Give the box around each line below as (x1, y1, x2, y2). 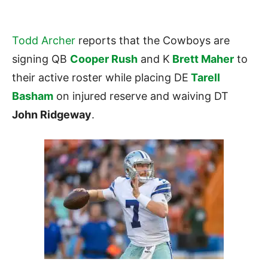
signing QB (12, 52, 70, 65)
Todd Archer (12, 33, 75, 47)
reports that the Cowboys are (75, 33, 230, 47)
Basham (12, 89, 53, 102)
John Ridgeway (12, 108, 92, 121)
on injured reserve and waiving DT (53, 89, 229, 102)
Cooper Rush (70, 52, 138, 65)
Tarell (191, 71, 220, 84)
